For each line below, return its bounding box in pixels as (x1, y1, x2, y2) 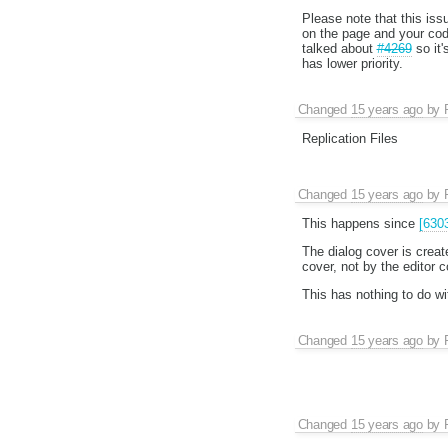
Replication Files (301, 131, 398, 147)
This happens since (301, 215, 419, 231)
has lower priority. (301, 56, 403, 72)
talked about (301, 41, 377, 57)
